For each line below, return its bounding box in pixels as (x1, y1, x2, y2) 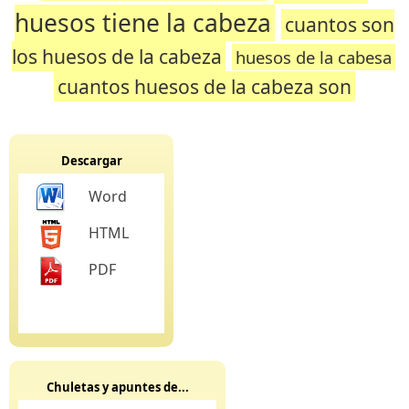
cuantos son (285, 11, 394, 37)
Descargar (60, 152, 122, 169)
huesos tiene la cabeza (15, 6, 271, 39)
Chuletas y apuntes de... (46, 379, 189, 395)
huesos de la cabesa (236, 46, 392, 68)
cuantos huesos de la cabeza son (58, 73, 351, 100)
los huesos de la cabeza (12, 43, 222, 69)
